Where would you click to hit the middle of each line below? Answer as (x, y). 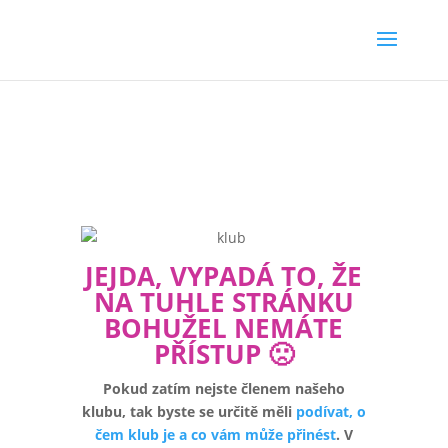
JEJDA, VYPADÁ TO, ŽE (224, 276)
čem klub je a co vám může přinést (215, 434)
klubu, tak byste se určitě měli (188, 411)
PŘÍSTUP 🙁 (223, 354)
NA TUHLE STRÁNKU (223, 302)
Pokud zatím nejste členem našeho (223, 388)
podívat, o (330, 411)
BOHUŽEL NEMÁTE (224, 328)
